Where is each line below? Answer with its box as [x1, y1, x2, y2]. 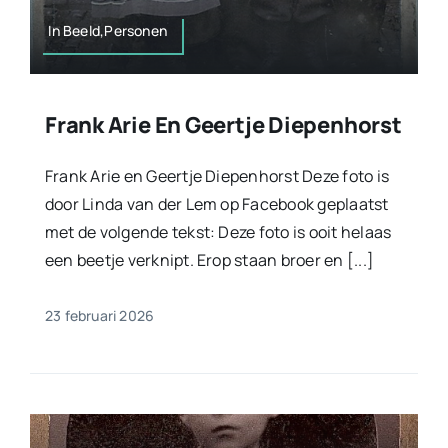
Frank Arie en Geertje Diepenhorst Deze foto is [44, 164, 390, 187]
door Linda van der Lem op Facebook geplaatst [44, 192, 389, 215]
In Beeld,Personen [48, 20, 167, 40]
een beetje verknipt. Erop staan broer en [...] [44, 248, 375, 271]
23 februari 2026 [44, 305, 155, 325]
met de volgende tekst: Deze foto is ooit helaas [44, 220, 392, 243]
